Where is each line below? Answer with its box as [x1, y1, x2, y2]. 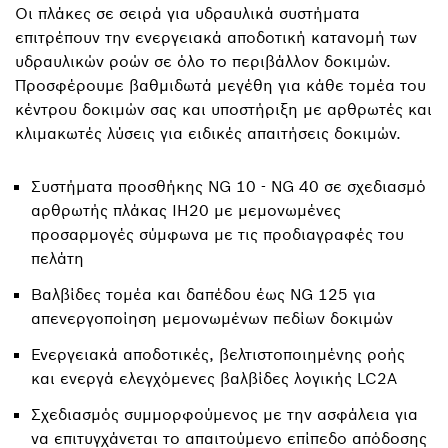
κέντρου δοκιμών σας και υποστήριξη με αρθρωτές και [15, 99, 432, 119]
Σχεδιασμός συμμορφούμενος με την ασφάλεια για [31, 404, 418, 424]
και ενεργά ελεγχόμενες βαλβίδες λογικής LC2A [31, 368, 397, 388]
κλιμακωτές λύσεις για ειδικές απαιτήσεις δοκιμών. [15, 123, 401, 143]
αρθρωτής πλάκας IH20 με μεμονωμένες [31, 200, 341, 220]
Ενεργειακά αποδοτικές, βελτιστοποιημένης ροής [31, 344, 405, 364]
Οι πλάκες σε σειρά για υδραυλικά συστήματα [15, 3, 360, 23]
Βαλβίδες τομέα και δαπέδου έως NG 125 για [31, 284, 376, 304]
